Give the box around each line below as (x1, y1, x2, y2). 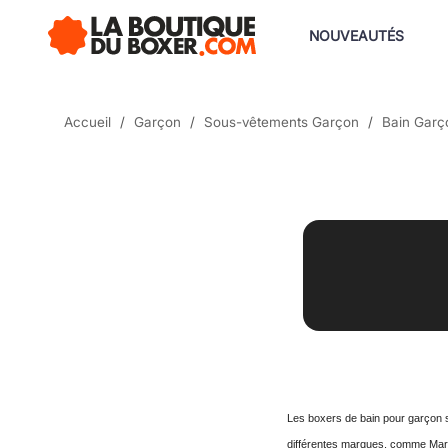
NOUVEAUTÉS (309, 26, 404, 44)
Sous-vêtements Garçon (204, 114, 359, 130)
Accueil (64, 114, 111, 130)
